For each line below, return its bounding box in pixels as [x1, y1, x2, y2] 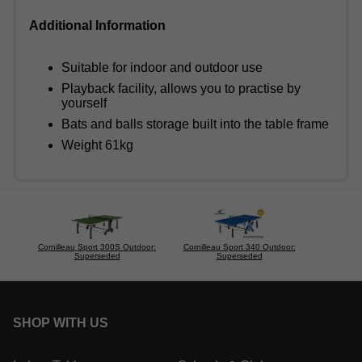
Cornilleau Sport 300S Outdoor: [38, 242, 156, 252]
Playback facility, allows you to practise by [61, 82, 301, 96]
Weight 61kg [61, 138, 133, 153]
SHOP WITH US [13, 316, 108, 330]
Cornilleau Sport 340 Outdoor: [183, 242, 296, 252]
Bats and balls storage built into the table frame [61, 117, 329, 132]
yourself [61, 96, 107, 111]
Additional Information [29, 19, 166, 33]
